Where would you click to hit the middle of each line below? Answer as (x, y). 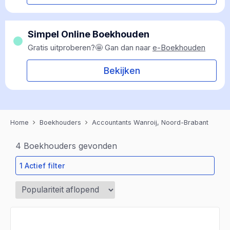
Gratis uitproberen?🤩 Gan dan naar (90, 47)
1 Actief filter (42, 166)
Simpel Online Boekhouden (89, 34)
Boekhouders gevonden (69, 146)
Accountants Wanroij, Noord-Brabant (150, 122)
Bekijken (122, 71)
